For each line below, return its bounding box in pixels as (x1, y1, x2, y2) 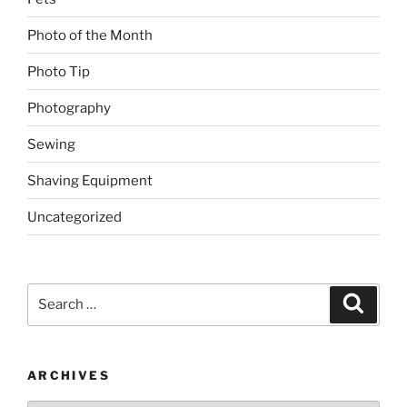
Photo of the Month (27, 26, 153, 44)
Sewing (27, 135, 75, 153)
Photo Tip (27, 63, 90, 80)
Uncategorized (27, 208, 122, 225)
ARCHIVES (27, 367, 110, 382)
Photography (27, 99, 111, 116)
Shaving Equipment (27, 172, 153, 189)
